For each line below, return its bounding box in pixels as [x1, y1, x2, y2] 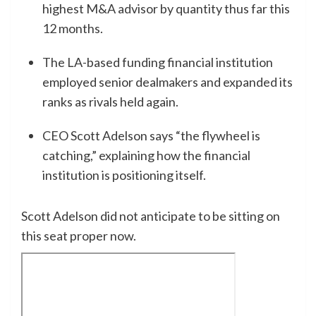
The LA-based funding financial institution [42, 54, 273, 70]
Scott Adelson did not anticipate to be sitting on [21, 207, 280, 224]
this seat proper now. [21, 227, 136, 243]
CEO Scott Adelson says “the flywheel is [42, 127, 260, 143]
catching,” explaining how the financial [42, 147, 250, 163]
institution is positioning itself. [42, 166, 206, 183]
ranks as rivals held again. [42, 93, 178, 109]
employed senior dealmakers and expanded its [42, 73, 293, 90]
